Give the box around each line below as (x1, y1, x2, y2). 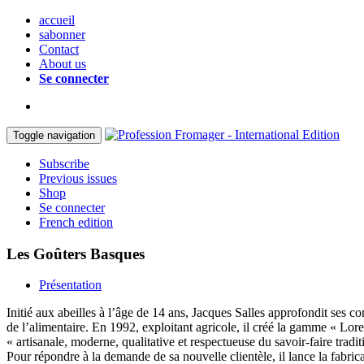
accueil (39, 13, 75, 27)
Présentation (39, 278, 102, 292)
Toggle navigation (13, 129, 95, 141)
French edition (39, 215, 113, 229)
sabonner (39, 28, 85, 41)
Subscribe (39, 157, 89, 171)
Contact (39, 42, 79, 56)
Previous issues (39, 171, 117, 185)
